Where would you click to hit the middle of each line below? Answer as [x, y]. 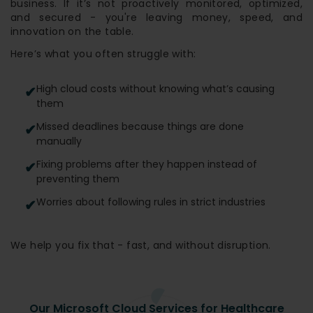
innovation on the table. [72, 31]
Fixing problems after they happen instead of [147, 164]
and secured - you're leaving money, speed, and [156, 17]
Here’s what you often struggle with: [103, 53]
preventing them [78, 179]
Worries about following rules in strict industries [151, 202]
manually [59, 141]
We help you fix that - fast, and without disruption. [141, 245]
